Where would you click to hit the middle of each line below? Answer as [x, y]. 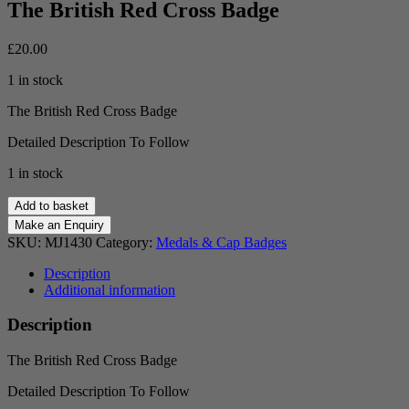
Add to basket [52, 205]
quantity [30, 285]
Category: [126, 242]
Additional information [110, 289]
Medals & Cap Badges [221, 242]
